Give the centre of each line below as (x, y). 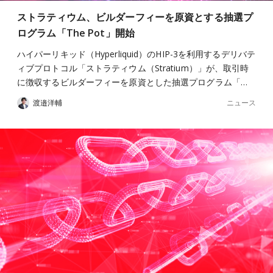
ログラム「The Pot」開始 (76, 33)
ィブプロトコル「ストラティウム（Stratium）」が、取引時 (133, 68)
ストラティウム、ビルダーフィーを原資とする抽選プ (135, 17)
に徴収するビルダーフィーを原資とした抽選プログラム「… (132, 82)
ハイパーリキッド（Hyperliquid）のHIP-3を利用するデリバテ (136, 54)
